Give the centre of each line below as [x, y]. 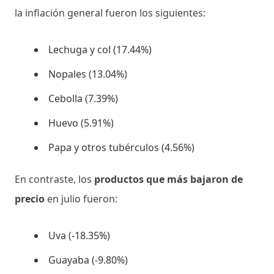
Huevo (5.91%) [81, 123]
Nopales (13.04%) [88, 74]
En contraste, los [54, 179]
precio [30, 198]
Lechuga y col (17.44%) [100, 49]
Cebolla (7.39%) [83, 98]
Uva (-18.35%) [79, 235]
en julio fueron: [81, 198]
